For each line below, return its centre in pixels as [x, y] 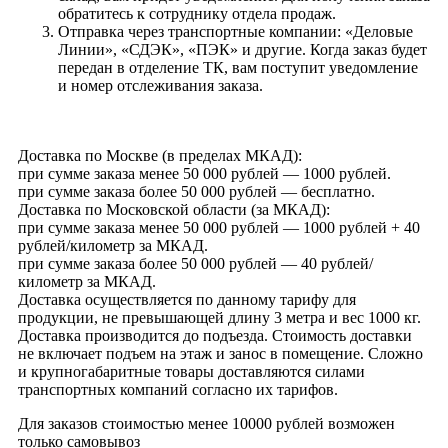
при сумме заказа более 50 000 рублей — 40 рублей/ [195, 263]
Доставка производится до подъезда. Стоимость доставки [215, 335]
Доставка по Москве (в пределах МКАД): [160, 155]
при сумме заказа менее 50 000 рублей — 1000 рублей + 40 [219, 227]
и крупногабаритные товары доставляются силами [191, 371]
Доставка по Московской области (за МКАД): [174, 209]
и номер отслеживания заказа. [160, 85]
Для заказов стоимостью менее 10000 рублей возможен [206, 423]
